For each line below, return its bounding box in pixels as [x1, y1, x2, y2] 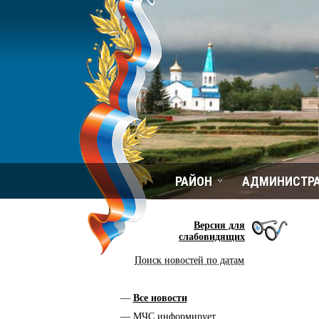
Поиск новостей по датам [135, 255, 244, 266]
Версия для [194, 220, 245, 231]
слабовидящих [179, 231, 245, 242]
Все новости [132, 293, 187, 303]
